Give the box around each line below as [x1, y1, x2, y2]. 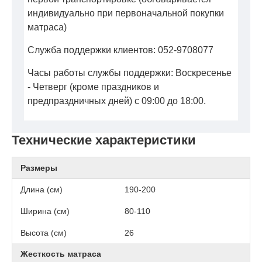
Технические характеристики [12, 133, 196, 148]
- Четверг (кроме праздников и [27, 82, 159, 92]
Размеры [20, 163, 57, 173]
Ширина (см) [20, 206, 70, 216]
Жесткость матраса [20, 249, 101, 259]
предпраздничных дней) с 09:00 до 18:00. [27, 96, 206, 106]
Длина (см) [20, 185, 63, 195]
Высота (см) [20, 228, 67, 238]
